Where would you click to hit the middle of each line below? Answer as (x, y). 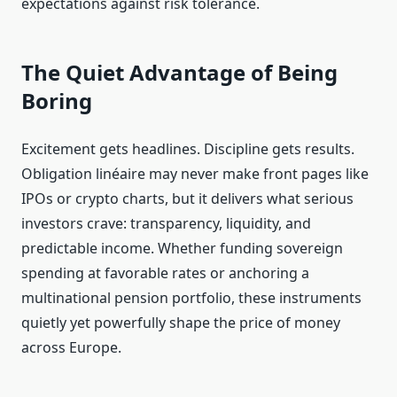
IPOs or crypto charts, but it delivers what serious (187, 199)
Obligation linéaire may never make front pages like (195, 174)
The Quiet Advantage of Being (179, 73)
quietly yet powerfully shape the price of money (181, 323)
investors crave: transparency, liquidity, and (166, 224)
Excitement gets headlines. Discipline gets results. (188, 149)
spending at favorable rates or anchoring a (165, 273)
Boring (57, 101)
